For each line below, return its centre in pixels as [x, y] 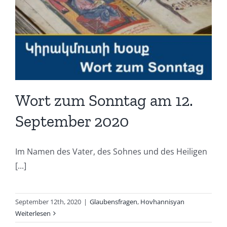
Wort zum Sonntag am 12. [104, 101]
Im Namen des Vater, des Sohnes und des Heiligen [111, 152]
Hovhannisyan [162, 202]
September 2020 [72, 121]
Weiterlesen [33, 214]
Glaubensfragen [113, 202]
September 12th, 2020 [48, 202]
